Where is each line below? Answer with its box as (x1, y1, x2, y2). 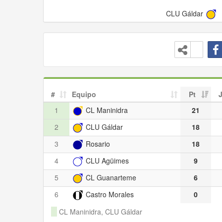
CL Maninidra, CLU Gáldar (57, 206, 142, 217)
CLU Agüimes (84, 155, 129, 166)
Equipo (72, 89, 96, 99)
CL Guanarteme (84, 172, 136, 182)
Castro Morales (84, 189, 134, 199)
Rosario (84, 138, 110, 149)
